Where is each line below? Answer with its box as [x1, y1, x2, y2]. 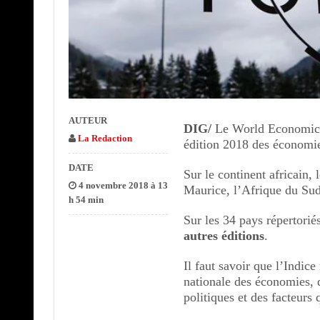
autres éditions [184, 228, 265, 243]
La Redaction [77, 132, 132, 144]
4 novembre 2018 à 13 [76, 179, 168, 191]
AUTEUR [68, 114, 107, 126]
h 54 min [68, 194, 104, 205]
